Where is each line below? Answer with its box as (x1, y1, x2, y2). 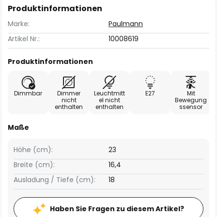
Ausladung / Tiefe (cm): (14, 175, 95, 185)
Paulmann (108, 19, 143, 29)
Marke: (8, 19, 30, 29)
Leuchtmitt (94, 89, 125, 97)
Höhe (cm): (14, 145, 53, 155)
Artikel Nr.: (8, 34, 40, 44)
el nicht (99, 96, 120, 104)
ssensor (179, 103, 202, 111)
